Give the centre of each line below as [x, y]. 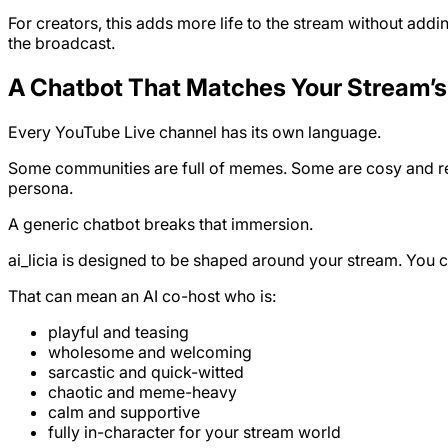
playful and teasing [118, 331]
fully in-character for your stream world [194, 431]
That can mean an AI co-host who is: [142, 295]
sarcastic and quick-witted [146, 371]
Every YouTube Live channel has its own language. [194, 131]
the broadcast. [61, 43]
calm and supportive [124, 411]
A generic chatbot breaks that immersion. [160, 223]
